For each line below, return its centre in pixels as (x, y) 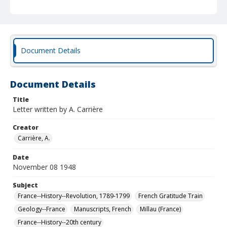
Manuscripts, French (103, 209)
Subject (25, 185)
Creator (26, 127)
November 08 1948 (44, 167)
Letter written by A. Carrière (58, 109)
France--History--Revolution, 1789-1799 (74, 196)
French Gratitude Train (171, 196)
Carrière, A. (34, 138)
